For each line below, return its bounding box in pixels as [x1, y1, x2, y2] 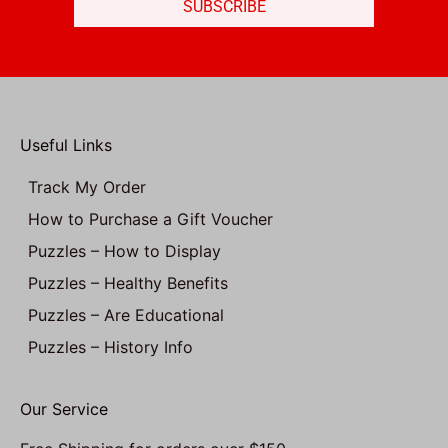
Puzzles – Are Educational [28, 305, 224, 326]
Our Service [20, 399, 108, 420]
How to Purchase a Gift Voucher [28, 209, 273, 230]
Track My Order [28, 177, 146, 198]
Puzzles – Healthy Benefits [28, 273, 228, 294]
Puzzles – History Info [28, 337, 193, 358]
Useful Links [20, 135, 112, 156]
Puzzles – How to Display [28, 241, 221, 262]
